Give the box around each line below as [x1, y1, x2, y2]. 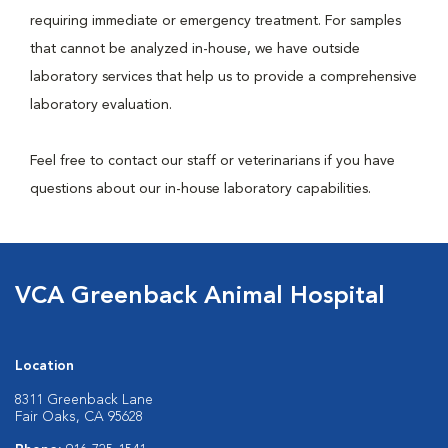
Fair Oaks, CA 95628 [15, 410, 143, 424]
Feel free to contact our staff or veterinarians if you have [30, 154, 395, 168]
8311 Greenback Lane [15, 393, 153, 407]
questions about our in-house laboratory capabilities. [30, 182, 371, 196]
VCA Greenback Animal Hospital [15, 285, 385, 309]
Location [15, 359, 74, 373]
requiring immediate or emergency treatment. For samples [30, 14, 401, 28]
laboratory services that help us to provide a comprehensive [30, 70, 417, 84]
